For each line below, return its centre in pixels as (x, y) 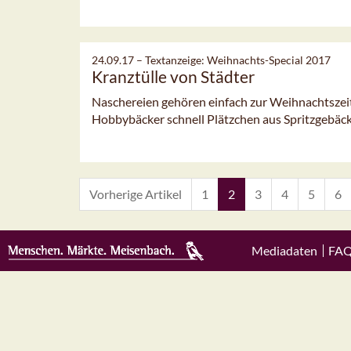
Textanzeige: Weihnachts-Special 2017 (238, 60)
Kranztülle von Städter (173, 76)
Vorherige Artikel (136, 194)
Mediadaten (284, 250)
